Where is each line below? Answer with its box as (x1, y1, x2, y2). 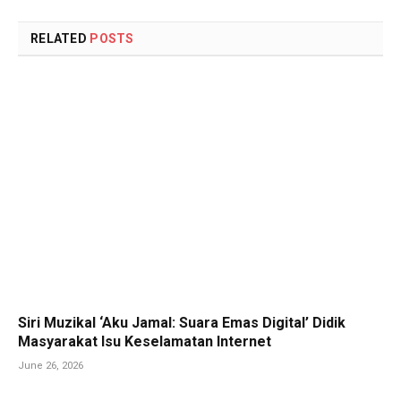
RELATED (30, 30, 90, 46)
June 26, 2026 (18, 359, 83, 371)
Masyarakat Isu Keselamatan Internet (18, 332, 271, 350)
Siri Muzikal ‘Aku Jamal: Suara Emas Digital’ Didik (18, 313, 346, 331)
